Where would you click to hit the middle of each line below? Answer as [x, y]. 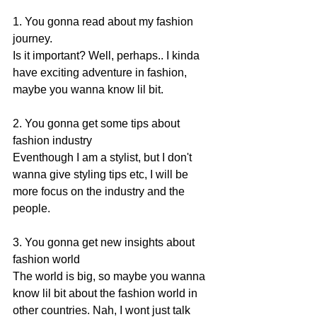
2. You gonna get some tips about [98, 123]
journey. [34, 38]
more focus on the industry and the [100, 191]
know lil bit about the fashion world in [106, 293]
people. [33, 208]
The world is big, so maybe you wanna [110, 276]
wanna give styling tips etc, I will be [102, 174]
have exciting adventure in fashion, [101, 72]
